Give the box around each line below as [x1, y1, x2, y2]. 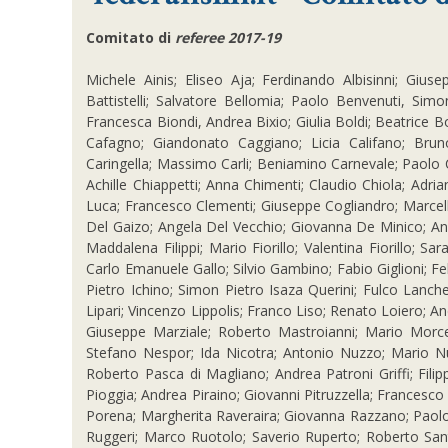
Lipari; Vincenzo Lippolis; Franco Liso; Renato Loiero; [86, 301, 431, 320]
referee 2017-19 [175, 28, 282, 47]
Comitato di [86, 28, 176, 47]
